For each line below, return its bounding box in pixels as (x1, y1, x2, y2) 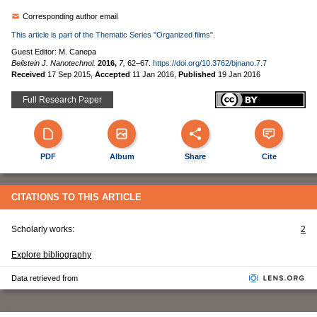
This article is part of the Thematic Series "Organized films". (11, 30, 215, 39)
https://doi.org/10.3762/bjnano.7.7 (153, 59, 267, 67)
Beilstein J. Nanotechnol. (11, 59, 96, 67)
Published (178, 70, 218, 79)
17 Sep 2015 (47, 70, 91, 79)
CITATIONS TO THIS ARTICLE (11, 192, 142, 202)
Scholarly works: (11, 224, 74, 234)
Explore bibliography (11, 250, 91, 260)
